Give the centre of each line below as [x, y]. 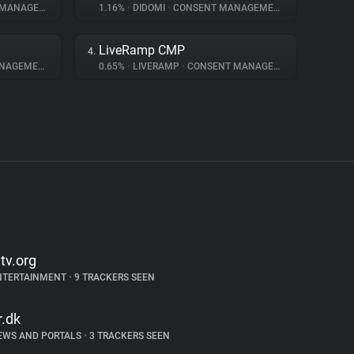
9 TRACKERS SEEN [113, 277]
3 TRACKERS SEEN [128, 336]
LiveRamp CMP [142, 50]
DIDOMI [149, 8]
